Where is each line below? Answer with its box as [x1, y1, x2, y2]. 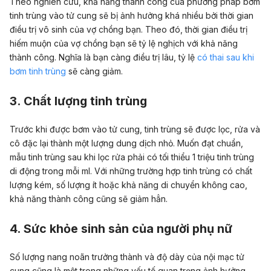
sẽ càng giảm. [66, 65, 123, 76]
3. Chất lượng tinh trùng [10, 94, 147, 109]
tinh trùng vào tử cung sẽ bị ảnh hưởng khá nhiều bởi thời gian [10, 10, 253, 21]
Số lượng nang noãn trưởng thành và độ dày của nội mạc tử [10, 251, 244, 262]
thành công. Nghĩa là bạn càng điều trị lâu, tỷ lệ [10, 51, 197, 62]
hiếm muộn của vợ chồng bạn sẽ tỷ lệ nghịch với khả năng [10, 38, 238, 48]
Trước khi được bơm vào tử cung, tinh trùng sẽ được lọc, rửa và [10, 123, 260, 134]
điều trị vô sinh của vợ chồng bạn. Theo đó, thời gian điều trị [10, 24, 247, 34]
